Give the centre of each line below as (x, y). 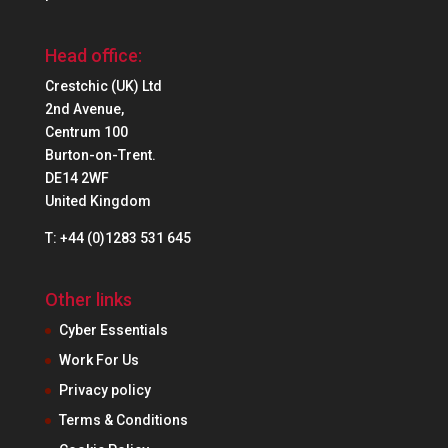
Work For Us (98, 359)
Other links (88, 299)
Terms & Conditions (123, 419)
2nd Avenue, (84, 108)
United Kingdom (97, 200)
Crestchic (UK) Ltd (103, 85)
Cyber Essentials (113, 329)
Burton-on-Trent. (100, 154)
